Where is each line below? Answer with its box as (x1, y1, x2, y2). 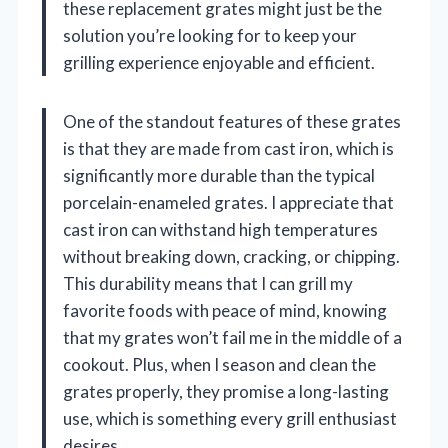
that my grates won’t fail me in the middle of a (63, 327, 402, 349)
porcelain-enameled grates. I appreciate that (63, 192, 394, 214)
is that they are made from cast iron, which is (63, 138, 394, 160)
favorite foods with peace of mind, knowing (63, 300, 387, 322)
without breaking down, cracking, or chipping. (63, 246, 400, 268)
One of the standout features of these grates (63, 111, 401, 133)
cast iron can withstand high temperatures (63, 219, 378, 241)
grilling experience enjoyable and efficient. (63, 52, 375, 74)
